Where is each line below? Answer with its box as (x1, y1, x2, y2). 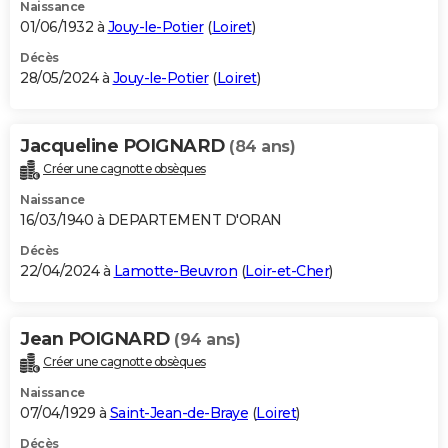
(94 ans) (174, 330, 240, 350)
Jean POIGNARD (20, 328, 174, 351)
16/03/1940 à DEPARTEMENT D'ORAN (20, 211, 282, 230)
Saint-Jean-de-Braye (109, 403, 248, 422)
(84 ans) (229, 137, 295, 157)
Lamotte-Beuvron (113, 262, 237, 281)
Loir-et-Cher (245, 262, 329, 281)
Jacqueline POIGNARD (20, 135, 229, 158)
